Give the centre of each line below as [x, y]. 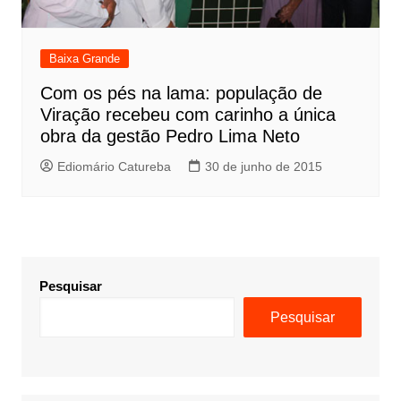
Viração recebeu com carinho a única [188, 115]
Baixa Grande [84, 59]
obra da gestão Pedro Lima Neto [170, 137]
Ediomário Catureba [114, 167]
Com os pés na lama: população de [181, 94]
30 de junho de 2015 [263, 167]
